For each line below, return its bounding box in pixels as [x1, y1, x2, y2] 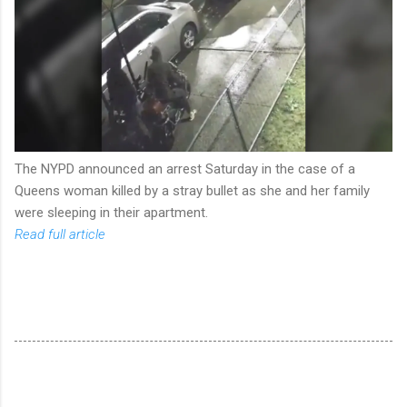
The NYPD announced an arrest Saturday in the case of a [15, 160, 355, 177]
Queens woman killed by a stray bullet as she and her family [15, 182, 370, 199]
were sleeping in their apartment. [15, 203, 208, 221]
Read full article [15, 225, 105, 243]
